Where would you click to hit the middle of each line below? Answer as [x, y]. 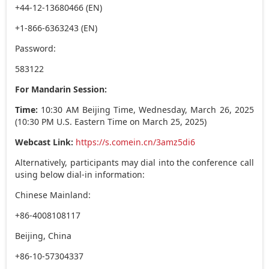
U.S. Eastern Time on [98, 121]
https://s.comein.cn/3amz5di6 [136, 142]
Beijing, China [44, 235]
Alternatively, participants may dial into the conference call [134, 162]
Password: [36, 48]
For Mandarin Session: [61, 89]
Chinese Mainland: [53, 195]
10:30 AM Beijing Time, [89, 109]
